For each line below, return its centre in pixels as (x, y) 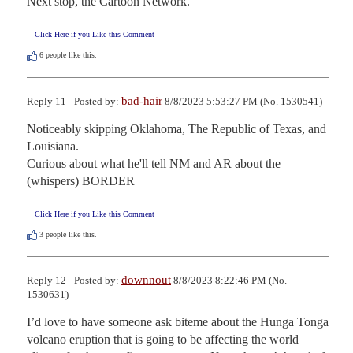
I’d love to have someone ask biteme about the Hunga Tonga (178, 321)
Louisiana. (54, 146)
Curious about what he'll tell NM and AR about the (154, 163)
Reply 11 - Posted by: (74, 101)
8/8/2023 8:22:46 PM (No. (229, 280)
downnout (146, 279)
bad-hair (142, 100)
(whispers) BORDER (81, 180)
